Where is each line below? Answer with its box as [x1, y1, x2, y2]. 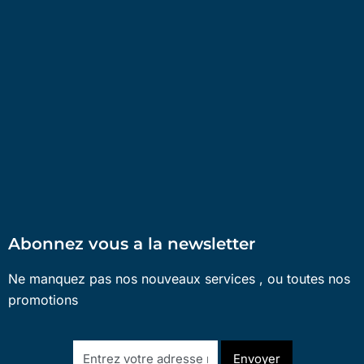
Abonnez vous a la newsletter [8, 234, 255, 254]
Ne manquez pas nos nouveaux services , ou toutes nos [8, 271, 350, 288]
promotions [8, 292, 78, 309]
